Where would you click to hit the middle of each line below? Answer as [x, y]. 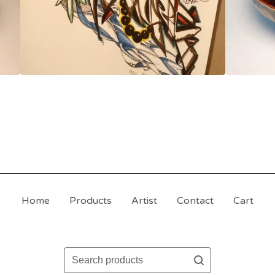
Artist [144, 201]
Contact [195, 201]
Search [79, 254]
